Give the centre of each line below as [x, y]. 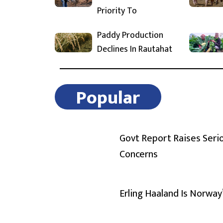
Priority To [117, 11]
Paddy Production [130, 35]
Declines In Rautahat [135, 49]
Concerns [139, 154]
